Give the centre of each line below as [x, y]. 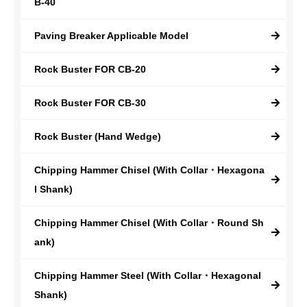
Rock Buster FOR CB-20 [90, 69]
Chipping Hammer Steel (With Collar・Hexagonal [148, 275]
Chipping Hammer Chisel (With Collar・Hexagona [149, 170]
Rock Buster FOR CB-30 [90, 103]
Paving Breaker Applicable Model [111, 36]
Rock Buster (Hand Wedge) [98, 136]
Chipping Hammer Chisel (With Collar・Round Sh [149, 223]
